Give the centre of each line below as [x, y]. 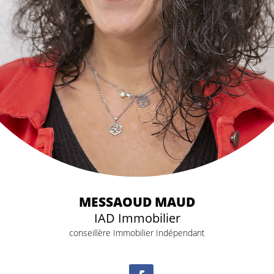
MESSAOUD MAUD [137, 202]
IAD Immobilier [137, 218]
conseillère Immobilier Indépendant [137, 232]
